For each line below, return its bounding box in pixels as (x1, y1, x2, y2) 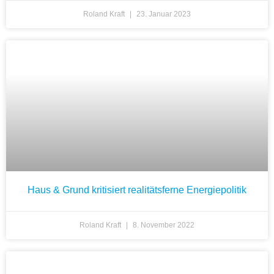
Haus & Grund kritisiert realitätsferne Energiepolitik (28, 185, 246, 196)
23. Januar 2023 (135, 10, 191, 19)
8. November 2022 (131, 221, 194, 230)
